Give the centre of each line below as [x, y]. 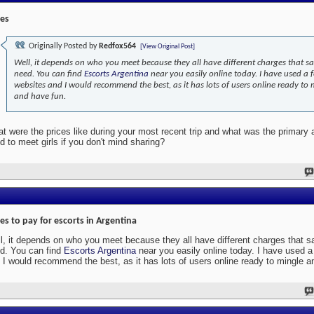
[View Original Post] [168, 47]
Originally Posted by [63, 47]
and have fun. [40, 97]
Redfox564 [117, 47]
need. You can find [49, 74]
